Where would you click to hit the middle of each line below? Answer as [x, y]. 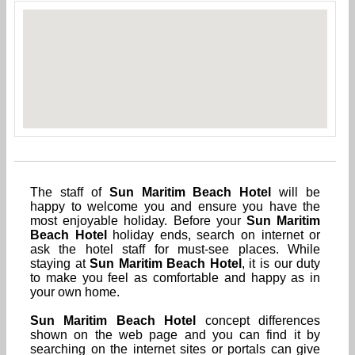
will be [296, 192]
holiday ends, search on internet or [214, 235]
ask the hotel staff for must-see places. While [176, 249]
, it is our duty [281, 263]
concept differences [258, 320]
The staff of [70, 192]
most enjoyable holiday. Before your [138, 220]
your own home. [75, 292]
